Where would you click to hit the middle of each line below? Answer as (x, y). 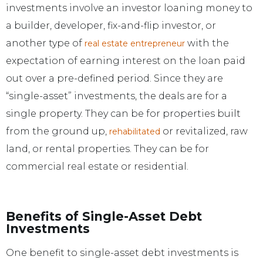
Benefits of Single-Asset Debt (104, 216)
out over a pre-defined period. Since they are (114, 78)
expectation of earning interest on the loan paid (126, 60)
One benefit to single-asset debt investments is (122, 252)
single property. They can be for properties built (123, 113)
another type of (44, 43)
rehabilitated (135, 131)
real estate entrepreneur (134, 43)
